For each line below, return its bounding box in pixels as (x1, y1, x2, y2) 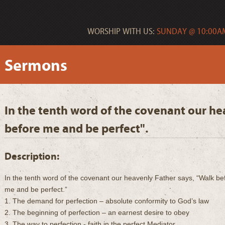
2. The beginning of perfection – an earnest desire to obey (5, 208, 189, 216)
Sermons (5, 56, 67, 75)
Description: (5, 151, 59, 162)
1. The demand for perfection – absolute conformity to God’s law (5, 197, 209, 205)
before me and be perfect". (5, 122, 148, 136)
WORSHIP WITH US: (87, 26, 155, 37)
